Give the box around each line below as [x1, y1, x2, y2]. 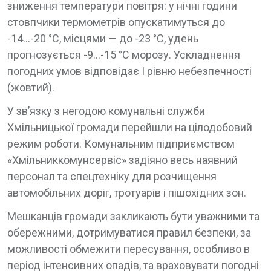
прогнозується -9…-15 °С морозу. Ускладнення [7, 48, 240, 61]
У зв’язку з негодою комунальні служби [7, 105, 205, 117]
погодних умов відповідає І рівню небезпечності [7, 65, 252, 77]
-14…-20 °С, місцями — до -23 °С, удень [7, 32, 198, 45]
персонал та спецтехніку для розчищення [7, 170, 217, 183]
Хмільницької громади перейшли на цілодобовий [7, 121, 252, 134]
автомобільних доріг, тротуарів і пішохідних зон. [7, 186, 246, 199]
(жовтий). [7, 81, 54, 94]
